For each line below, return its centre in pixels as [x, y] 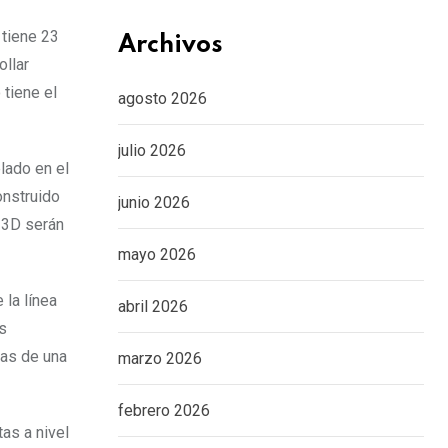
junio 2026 [154, 202]
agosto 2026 [162, 98]
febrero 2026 [164, 410]
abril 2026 [153, 306]
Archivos [170, 45]
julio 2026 [152, 150]
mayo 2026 [157, 254]
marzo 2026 [160, 358]
